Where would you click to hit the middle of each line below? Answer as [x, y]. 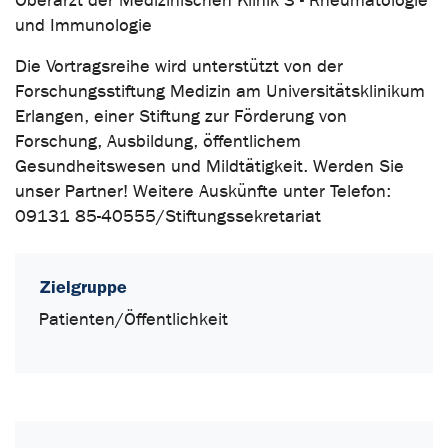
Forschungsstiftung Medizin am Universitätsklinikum [220, 91]
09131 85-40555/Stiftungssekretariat [168, 216]
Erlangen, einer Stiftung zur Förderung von [181, 116]
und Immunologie [83, 25]
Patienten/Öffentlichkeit [133, 319]
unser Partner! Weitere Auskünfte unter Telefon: [203, 191]
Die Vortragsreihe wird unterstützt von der [179, 66]
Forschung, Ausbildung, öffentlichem [158, 141]
